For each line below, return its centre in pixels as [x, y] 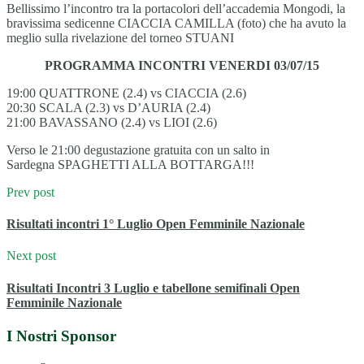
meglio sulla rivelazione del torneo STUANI [120, 37]
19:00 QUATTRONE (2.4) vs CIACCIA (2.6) [126, 93]
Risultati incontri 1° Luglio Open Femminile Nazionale [156, 224]
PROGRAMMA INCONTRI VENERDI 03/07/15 [182, 65]
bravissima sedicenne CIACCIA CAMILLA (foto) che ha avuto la [176, 23]
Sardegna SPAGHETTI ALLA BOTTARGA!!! [130, 164]
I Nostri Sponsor [61, 336]
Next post [31, 256]
